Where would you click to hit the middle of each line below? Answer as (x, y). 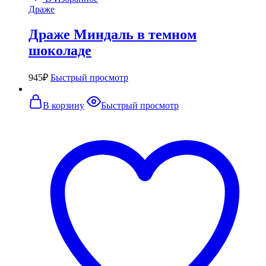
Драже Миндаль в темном (113, 35)
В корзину (64, 106)
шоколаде (60, 51)
